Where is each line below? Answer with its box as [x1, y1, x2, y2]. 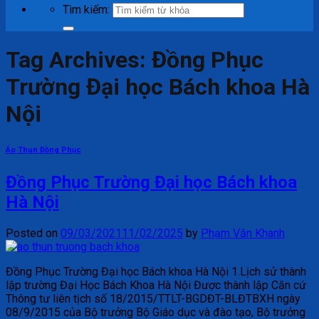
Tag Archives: [6, 46, 152, 74]
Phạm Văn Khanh [201, 226, 285, 241]
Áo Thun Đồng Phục [6, 145, 81, 155]
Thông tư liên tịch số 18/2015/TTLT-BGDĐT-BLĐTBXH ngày [6, 292, 300, 306]
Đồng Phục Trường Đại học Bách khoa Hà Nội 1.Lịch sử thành [6, 265, 306, 279]
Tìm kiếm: [63, 3, 110, 16]
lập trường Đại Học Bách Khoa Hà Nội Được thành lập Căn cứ [6, 278, 306, 293]
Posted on [6, 226, 61, 241]
